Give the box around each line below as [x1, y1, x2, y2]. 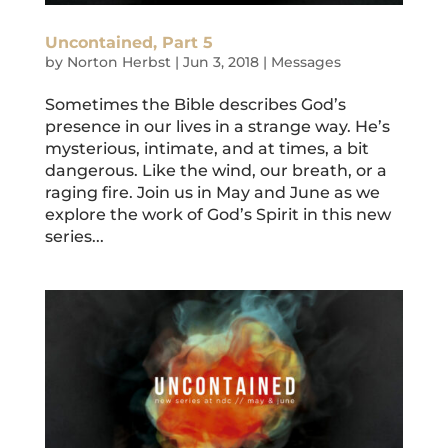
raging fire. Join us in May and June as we [44, 183, 380, 203]
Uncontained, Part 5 [44, 33, 213, 53]
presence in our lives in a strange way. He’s [44, 117, 390, 137]
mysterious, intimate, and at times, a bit [44, 139, 369, 159]
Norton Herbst [66, 53, 171, 72]
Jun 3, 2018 [182, 53, 259, 72]
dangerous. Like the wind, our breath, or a [44, 161, 387, 181]
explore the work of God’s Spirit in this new [44, 205, 391, 225]
